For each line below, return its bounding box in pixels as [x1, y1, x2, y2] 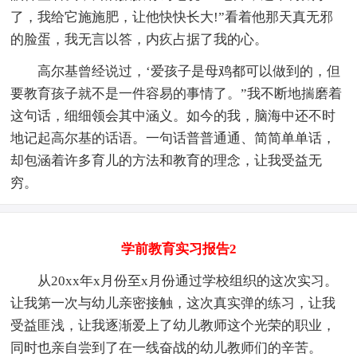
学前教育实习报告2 [120, 241, 237, 257]
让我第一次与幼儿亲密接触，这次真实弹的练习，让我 [10, 295, 336, 311]
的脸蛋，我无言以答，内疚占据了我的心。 [10, 31, 269, 47]
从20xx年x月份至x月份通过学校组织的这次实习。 [37, 273, 339, 288]
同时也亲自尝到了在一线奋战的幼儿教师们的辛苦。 [10, 339, 323, 355]
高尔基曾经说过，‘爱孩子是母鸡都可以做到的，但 [37, 63, 341, 79]
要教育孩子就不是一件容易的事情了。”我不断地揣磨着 [10, 85, 343, 101]
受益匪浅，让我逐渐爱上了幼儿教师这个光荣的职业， [10, 317, 336, 333]
